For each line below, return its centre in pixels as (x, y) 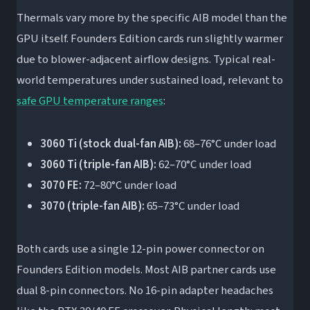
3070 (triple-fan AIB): (92, 207)
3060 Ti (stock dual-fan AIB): (110, 144)
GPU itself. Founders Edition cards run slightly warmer (150, 39)
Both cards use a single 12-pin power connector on (140, 249)
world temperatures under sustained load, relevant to (150, 81)
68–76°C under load (228, 144)
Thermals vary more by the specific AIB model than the (152, 18)
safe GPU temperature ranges (90, 101)
